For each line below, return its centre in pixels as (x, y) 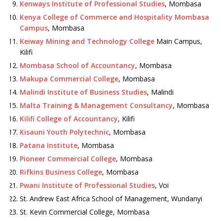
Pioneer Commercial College (68, 159)
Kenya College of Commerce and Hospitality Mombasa (114, 17)
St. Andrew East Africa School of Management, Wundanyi (111, 199)
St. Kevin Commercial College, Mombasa (85, 212)
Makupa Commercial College (69, 79)
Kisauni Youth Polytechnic (64, 132)
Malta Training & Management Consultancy (96, 105)
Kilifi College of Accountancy (69, 119)
